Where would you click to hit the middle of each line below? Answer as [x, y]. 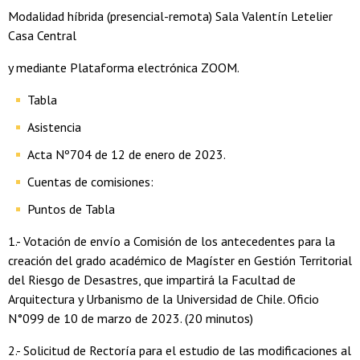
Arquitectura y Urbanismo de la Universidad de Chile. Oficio [164, 299]
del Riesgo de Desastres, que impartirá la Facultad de [152, 280]
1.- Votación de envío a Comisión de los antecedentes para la [172, 241]
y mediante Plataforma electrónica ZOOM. [124, 68]
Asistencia [54, 127]
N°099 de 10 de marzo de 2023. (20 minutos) [131, 319]
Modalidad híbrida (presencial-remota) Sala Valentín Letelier [170, 16]
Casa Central [42, 36]
